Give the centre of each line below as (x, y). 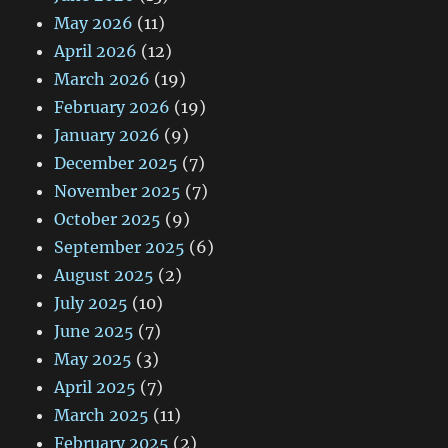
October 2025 (108, 219)
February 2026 (112, 107)
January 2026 (107, 135)
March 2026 (102, 79)
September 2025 (120, 247)
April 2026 (96, 51)
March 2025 (102, 415)
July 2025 (91, 303)
